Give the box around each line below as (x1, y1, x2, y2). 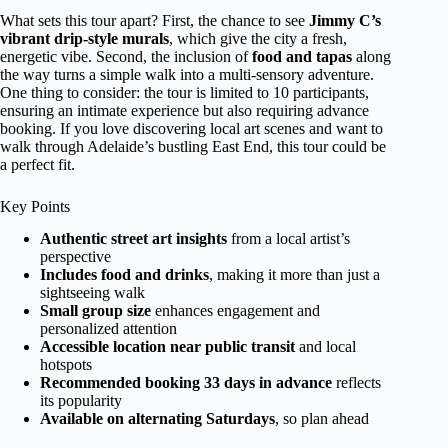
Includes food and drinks (40, 266, 209, 284)
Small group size (40, 302, 151, 320)
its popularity (40, 392, 122, 410)
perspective (40, 248, 111, 266)
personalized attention (40, 320, 177, 338)
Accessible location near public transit (40, 338, 295, 356)
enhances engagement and (151, 302, 320, 320)
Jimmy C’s (309, 11, 381, 29)
